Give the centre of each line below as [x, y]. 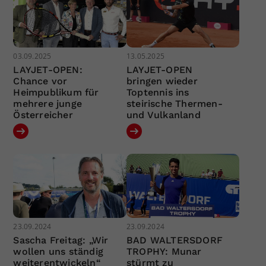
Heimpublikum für [56, 93]
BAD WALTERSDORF [174, 240]
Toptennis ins [158, 93]
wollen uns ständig [58, 251]
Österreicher [43, 115]
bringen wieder [162, 81]
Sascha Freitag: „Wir [61, 240]
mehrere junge [48, 104]
